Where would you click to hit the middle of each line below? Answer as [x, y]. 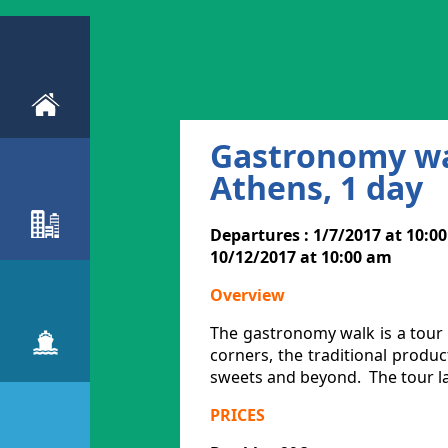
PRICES [237, 415]
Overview [247, 295]
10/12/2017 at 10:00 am [301, 257]
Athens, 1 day [316, 187]
